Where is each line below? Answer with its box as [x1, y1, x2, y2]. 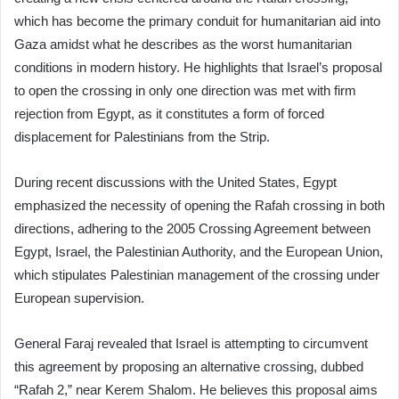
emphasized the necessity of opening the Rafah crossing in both [14, 198, 385, 214]
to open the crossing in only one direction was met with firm [14, 83, 356, 99]
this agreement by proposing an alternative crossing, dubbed [14, 359, 363, 375]
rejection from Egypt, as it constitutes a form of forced [14, 106, 324, 122]
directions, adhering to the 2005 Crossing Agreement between [14, 221, 370, 237]
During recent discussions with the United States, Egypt [14, 175, 337, 191]
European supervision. [14, 290, 144, 306]
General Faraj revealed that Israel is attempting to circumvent [14, 336, 368, 352]
